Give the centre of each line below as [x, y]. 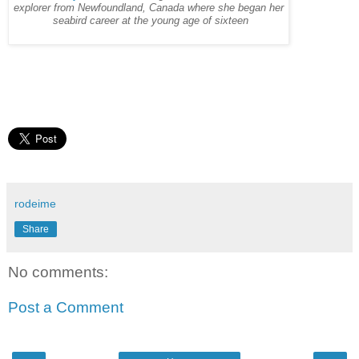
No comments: [58, 272]
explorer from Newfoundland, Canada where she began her [149, 8]
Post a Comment [66, 307]
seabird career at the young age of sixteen [149, 21]
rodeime [35, 204]
